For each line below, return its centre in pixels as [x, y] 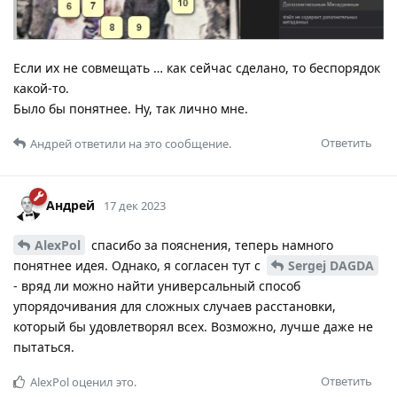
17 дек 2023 [135, 206]
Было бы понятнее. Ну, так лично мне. [131, 108]
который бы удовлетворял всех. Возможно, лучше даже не [193, 326]
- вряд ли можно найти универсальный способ [157, 285]
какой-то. [41, 88]
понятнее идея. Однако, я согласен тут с [139, 265]
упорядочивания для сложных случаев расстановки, [175, 306]
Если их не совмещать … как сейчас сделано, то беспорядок [197, 67]
